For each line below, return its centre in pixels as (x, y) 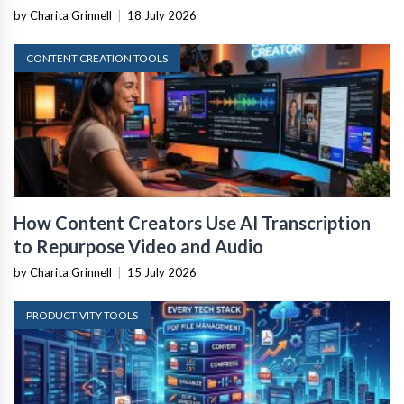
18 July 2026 (162, 15)
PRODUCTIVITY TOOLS (82, 315)
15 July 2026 (162, 272)
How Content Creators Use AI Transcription (192, 223)
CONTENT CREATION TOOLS (97, 58)
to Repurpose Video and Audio (138, 246)
